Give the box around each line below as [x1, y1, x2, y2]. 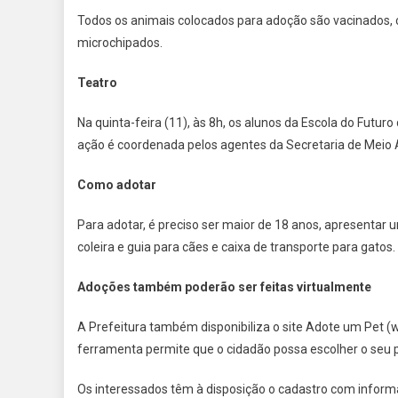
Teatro [77, 76, 117, 91]
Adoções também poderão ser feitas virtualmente [77, 280, 371, 295]
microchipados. [77, 36, 163, 51]
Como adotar [77, 178, 156, 193]
